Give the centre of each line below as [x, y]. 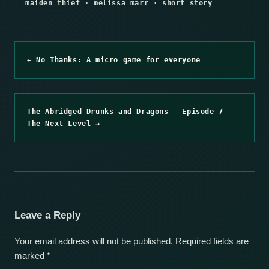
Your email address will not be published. [94, 241]
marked [31, 255]
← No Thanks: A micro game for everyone [114, 60]
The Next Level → [64, 123]
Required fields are [212, 241]
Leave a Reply [47, 215]
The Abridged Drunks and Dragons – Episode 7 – [130, 111]
